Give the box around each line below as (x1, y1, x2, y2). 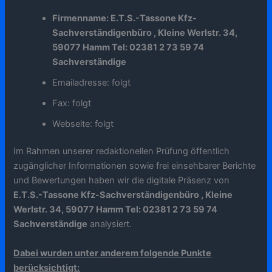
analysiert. (87, 219, 132, 230)
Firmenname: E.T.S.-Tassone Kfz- (52, 12, 197, 24)
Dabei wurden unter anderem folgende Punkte (13, 247, 212, 259)
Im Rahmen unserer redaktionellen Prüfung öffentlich (13, 146, 230, 157)
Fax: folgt (52, 97, 92, 109)
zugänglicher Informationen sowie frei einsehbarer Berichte (13, 160, 256, 172)
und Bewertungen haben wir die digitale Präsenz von (13, 175, 230, 186)
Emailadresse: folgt (52, 76, 131, 88)
